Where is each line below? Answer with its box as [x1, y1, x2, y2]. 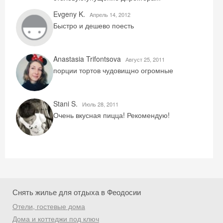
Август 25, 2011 [125, 55, 165, 63]
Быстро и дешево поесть [53, 20, 134, 30]
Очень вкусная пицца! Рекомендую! [53, 110, 170, 120]
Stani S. [53, 99, 80, 109]
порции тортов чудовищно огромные [53, 65, 173, 75]
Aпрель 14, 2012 [90, 10, 130, 18]
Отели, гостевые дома [12, 201, 85, 211]
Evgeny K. [53, 9, 87, 19]
